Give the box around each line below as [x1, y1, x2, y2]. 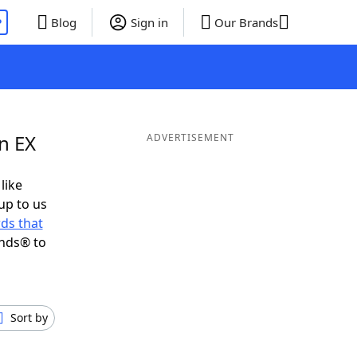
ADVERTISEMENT [146, 131, 234, 144]
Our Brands [214, 14, 278, 30]
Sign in [130, 14, 168, 30]
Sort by [10, 310, 48, 325]
